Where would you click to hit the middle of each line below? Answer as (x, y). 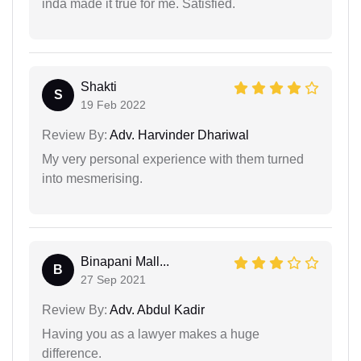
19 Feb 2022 (113, 104)
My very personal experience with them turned (173, 159)
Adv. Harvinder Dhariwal (178, 135)
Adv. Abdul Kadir (156, 309)
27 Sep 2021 (113, 279)
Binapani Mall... (125, 261)
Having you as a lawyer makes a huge (151, 334)
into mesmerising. (92, 178)
